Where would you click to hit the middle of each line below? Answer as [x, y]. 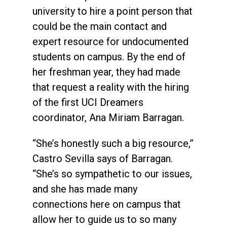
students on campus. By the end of [109, 56]
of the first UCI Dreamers [88, 102]
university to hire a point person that [112, 11]
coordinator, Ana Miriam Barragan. [108, 117]
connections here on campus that [107, 204]
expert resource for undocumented [110, 41]
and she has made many [85, 189]
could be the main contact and [100, 26]
